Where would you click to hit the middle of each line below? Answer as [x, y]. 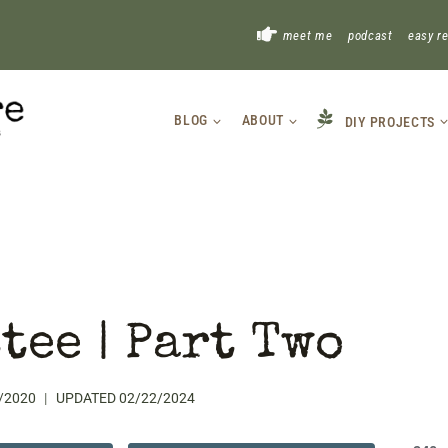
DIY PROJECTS [390, 121]
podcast [370, 35]
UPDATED [85, 399]
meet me [307, 35]
